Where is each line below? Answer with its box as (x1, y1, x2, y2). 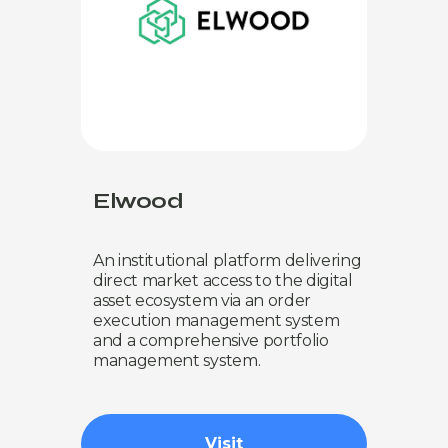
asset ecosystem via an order (93, 290, 312, 310)
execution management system (93, 310, 340, 330)
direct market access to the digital (93, 270, 353, 290)
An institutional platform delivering (93, 250, 362, 270)
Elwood (93, 187, 184, 214)
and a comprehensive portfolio (93, 330, 329, 350)
